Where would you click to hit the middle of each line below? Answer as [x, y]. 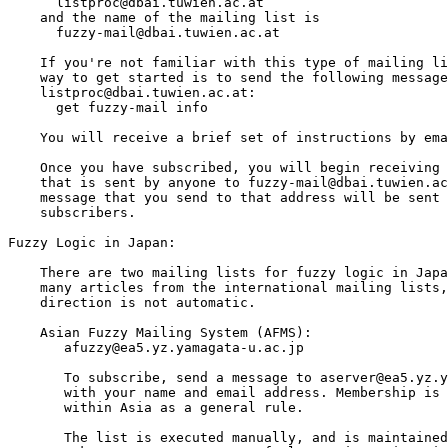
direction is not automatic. [136, 303]
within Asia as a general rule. [156, 408]
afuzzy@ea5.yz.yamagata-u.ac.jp [156, 348]
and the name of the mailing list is [164, 18]
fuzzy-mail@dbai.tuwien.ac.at [144, 33]
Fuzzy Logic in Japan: [92, 243]
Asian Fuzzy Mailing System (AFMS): [160, 333]
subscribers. [72, 213]
